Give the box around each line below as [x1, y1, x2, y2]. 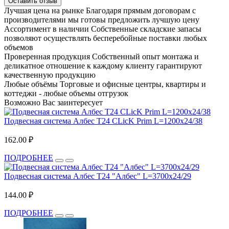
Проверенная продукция [4, 52, 90, 61]
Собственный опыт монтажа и [92, 52, 199, 61]
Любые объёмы [4, 79, 58, 88]
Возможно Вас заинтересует [4, 98, 103, 107]
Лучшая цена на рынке [4, 6, 84, 15]
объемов [4, 42, 33, 52]
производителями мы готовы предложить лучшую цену [4, 15, 199, 24]
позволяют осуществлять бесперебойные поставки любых [4, 33, 207, 42]
